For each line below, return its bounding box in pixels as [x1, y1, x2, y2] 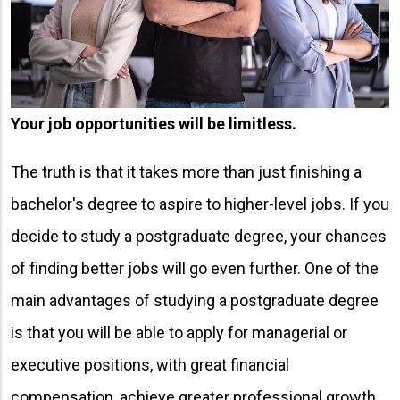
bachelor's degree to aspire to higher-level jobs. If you [11, 194, 389, 213]
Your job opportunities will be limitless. [11, 113, 296, 133]
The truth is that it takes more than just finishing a [11, 162, 362, 181]
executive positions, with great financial [11, 354, 289, 374]
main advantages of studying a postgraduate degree [11, 290, 379, 310]
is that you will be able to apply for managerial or [11, 322, 347, 342]
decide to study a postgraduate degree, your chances [11, 226, 387, 246]
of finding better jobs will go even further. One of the [11, 258, 379, 278]
